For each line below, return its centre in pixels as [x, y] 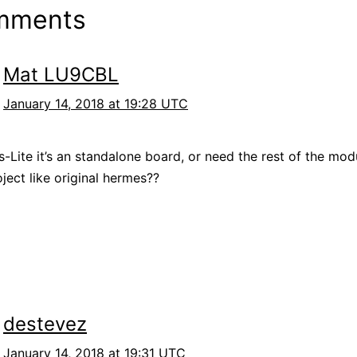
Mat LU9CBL [61, 74]
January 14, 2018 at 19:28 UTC [96, 103]
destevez [45, 324]
